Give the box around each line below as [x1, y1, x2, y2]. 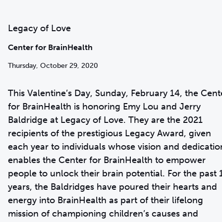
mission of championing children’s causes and [8, 208, 198, 219]
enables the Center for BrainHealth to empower [8, 154, 206, 166]
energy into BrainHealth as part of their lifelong [8, 194, 203, 206]
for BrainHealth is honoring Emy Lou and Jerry [8, 101, 201, 112]
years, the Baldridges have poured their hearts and [8, 181, 217, 192]
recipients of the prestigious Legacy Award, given [8, 127, 211, 139]
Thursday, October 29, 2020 [8, 61, 98, 70]
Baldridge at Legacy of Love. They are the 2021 [8, 114, 203, 125]
